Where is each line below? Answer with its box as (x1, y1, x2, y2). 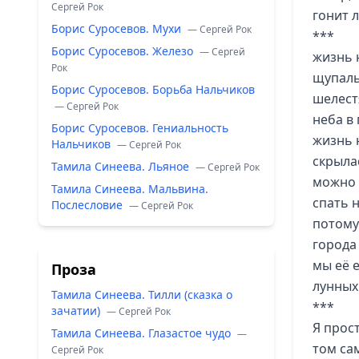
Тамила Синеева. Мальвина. (51, 181, 208, 196)
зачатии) (51, 303, 103, 318)
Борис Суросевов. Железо (51, 43, 196, 58)
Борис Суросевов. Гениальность (51, 120, 228, 135)
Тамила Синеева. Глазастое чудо (51, 325, 234, 341)
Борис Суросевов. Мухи (51, 21, 184, 36)
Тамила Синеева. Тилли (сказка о (51, 287, 232, 302)
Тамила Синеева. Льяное (51, 159, 192, 174)
